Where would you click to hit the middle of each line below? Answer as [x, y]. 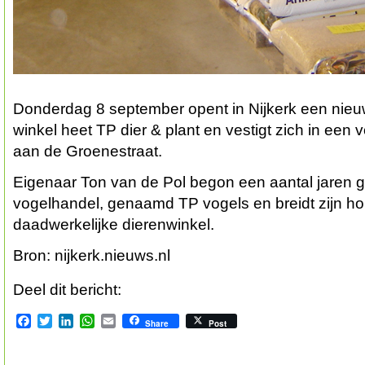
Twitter [71, 321]
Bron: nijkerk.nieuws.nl [92, 255]
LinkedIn [98, 321]
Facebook [60, 321]
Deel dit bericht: [67, 290]
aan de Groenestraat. [88, 151]
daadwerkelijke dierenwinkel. [114, 224]
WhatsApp [125, 321]
